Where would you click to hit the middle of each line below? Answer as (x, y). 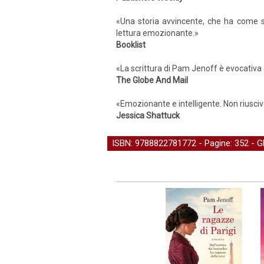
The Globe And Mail (152, 80)
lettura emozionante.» (157, 33)
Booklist (131, 45)
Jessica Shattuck (148, 115)
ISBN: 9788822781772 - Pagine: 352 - (184, 143)
